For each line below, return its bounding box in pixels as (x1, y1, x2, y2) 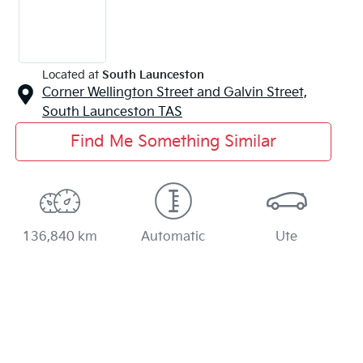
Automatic (141, 228, 206, 245)
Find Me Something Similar (70, 131, 276, 152)
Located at (42, 67, 99, 82)
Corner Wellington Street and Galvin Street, (42, 84, 307, 100)
